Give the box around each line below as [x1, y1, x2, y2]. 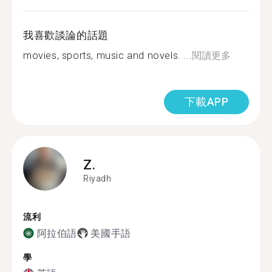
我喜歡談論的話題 [23, 29, 109, 41]
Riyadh [83, 173, 112, 183]
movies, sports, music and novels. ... [23, 50, 192, 61]
